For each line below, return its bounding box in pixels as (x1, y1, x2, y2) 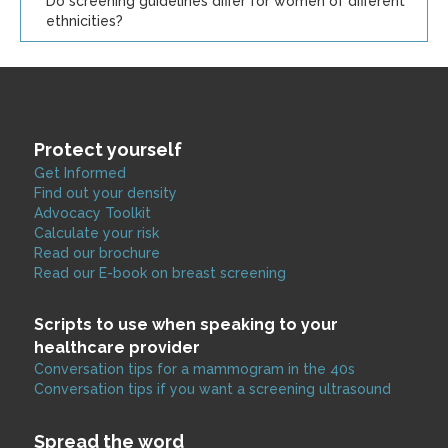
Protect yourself (34, 139, 182, 160)
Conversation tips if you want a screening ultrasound (34, 381, 391, 397)
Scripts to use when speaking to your (34, 315, 338, 334)
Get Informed (34, 165, 126, 181)
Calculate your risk (34, 225, 159, 241)
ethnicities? (46, 13, 123, 29)
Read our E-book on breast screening (34, 265, 286, 281)
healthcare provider (34, 338, 200, 357)
